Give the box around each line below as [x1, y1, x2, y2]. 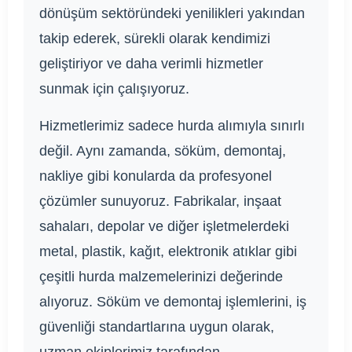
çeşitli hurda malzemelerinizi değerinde [39, 269, 283, 285]
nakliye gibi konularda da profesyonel [39, 168, 272, 185]
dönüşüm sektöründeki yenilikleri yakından [39, 5, 305, 22]
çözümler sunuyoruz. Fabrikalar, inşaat [39, 193, 281, 210]
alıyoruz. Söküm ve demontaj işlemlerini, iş [39, 294, 306, 310]
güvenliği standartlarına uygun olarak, [39, 319, 274, 335]
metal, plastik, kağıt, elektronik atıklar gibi [39, 244, 297, 260]
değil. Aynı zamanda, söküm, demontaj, [39, 143, 286, 159]
